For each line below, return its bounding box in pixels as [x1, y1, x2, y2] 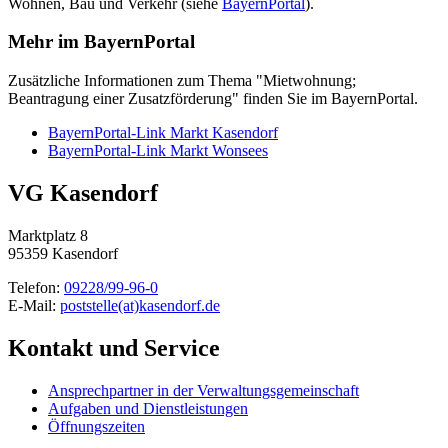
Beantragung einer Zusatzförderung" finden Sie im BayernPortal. [8, 90, 418, 108]
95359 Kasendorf [8, 244, 118, 262]
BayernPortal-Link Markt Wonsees [48, 142, 268, 160]
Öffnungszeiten [48, 417, 145, 435]
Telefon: [8, 278, 64, 296]
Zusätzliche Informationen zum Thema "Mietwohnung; [8, 72, 356, 90]
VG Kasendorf [8, 180, 158, 207]
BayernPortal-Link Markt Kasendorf [48, 124, 278, 142]
